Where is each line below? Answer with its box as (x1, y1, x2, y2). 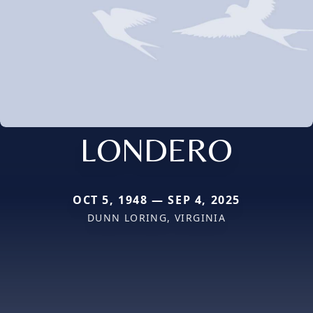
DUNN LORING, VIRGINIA (87, 210, 226, 224)
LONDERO (80, 129, 233, 169)
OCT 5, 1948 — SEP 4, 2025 (73, 191, 240, 208)
